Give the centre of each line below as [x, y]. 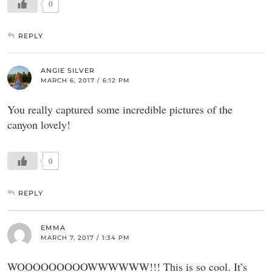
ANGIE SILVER [68, 70]
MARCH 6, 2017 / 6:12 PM [85, 80]
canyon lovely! [39, 124]
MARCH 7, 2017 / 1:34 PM [85, 237]
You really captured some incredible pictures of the [120, 109]
